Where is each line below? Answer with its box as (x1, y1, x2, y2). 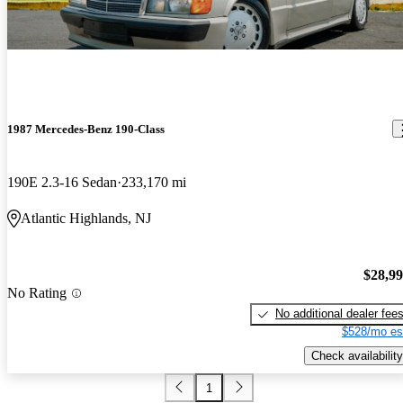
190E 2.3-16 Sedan (7, 174, 117, 190)
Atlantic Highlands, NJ (21, 210, 151, 226)
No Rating (7, 285, 67, 301)
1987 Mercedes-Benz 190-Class (7, 121, 165, 136)
